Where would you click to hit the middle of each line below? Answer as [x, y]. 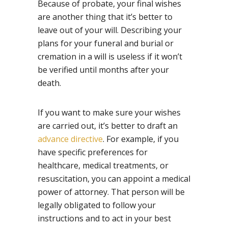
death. [49, 83]
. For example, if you [141, 139]
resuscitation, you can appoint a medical [114, 179]
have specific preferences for [93, 152]
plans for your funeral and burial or [106, 44]
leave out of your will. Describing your [110, 30]
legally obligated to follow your [97, 205]
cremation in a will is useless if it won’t [110, 57]
